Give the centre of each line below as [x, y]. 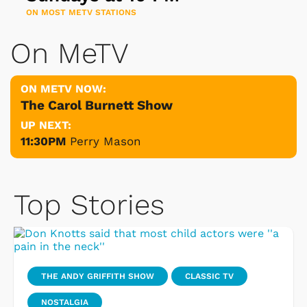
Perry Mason [106, 141]
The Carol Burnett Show [97, 105]
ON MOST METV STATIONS [82, 12]
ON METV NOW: [63, 88]
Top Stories [89, 204]
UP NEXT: [46, 125]
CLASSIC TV [209, 276]
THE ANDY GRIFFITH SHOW [98, 276]
